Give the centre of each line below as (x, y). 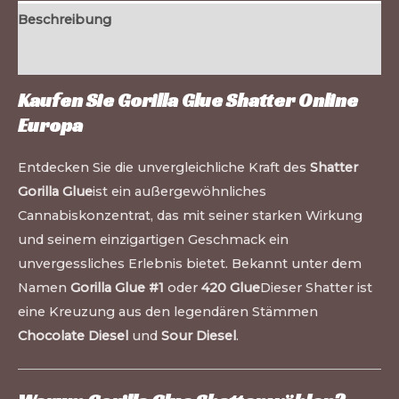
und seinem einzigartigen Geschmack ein (153, 239)
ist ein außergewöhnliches (179, 191)
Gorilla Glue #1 (117, 287)
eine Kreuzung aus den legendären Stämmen (168, 311)
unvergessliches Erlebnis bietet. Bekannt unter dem (190, 263)
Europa (50, 125)
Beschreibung (65, 19)
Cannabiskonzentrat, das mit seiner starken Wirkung (190, 215)
